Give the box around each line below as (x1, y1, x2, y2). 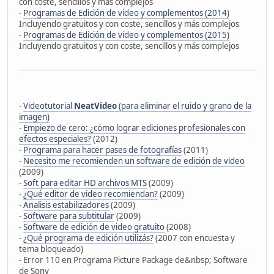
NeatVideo (74, 100, 117, 111)
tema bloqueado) (19, 243, 83, 254)
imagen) (19, 111, 50, 122)
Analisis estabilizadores (23, 199, 109, 210)
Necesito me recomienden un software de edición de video (23, 155, 245, 166)
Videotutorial (23, 100, 74, 111)
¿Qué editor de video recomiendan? (23, 188, 158, 199)
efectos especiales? (19, 133, 91, 144)
